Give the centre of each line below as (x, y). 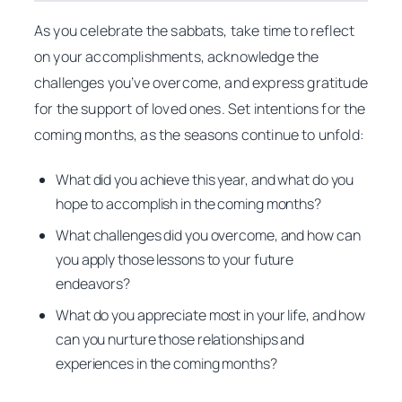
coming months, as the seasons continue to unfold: (199, 134)
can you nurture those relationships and (180, 340)
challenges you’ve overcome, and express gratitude (201, 82)
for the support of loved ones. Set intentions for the (200, 108)
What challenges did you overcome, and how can (208, 236)
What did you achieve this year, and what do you (205, 180)
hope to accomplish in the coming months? (188, 204)
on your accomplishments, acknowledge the (177, 56)
